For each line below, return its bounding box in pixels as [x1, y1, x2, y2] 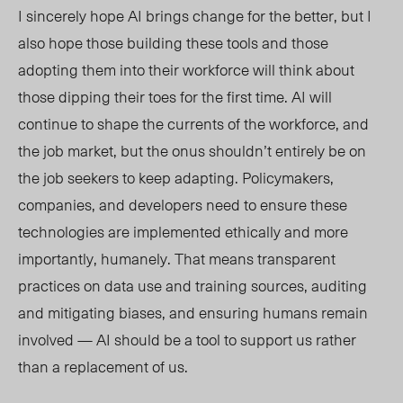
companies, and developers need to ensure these [18, 193, 347, 217]
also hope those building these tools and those [18, 31, 328, 55]
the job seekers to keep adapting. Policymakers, [18, 166, 334, 190]
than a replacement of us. [18, 354, 188, 379]
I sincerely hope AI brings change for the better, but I [18, 4, 372, 28]
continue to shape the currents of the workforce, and [18, 112, 369, 136]
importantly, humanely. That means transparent [18, 246, 336, 271]
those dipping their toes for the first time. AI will [18, 85, 332, 109]
